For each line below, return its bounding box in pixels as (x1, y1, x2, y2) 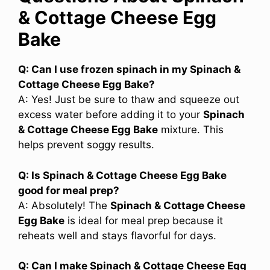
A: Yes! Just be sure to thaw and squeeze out (18, 93, 239, 106)
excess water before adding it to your (18, 108, 203, 121)
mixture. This (158, 124, 224, 136)
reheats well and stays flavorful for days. (18, 229, 216, 242)
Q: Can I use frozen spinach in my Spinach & (18, 63, 240, 76)
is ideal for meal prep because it (64, 214, 223, 227)
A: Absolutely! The (18, 199, 110, 212)
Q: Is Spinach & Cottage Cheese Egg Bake (18, 169, 227, 181)
